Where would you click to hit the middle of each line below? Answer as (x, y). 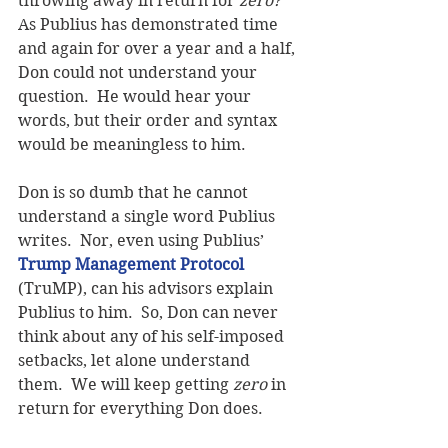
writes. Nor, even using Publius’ (143, 240)
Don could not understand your (139, 72)
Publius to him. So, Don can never (150, 312)
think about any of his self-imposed (153, 336)
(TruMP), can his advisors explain (147, 288)
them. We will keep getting (125, 384)
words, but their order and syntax (149, 120)
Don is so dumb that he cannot (135, 192)
